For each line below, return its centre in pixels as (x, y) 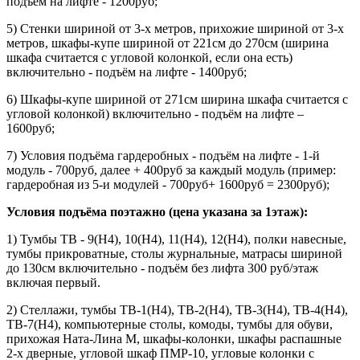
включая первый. (53, 283)
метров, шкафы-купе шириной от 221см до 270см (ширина (168, 43)
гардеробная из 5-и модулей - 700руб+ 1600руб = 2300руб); (168, 185)
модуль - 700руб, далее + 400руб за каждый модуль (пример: (171, 170)
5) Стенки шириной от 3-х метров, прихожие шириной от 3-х (175, 29)
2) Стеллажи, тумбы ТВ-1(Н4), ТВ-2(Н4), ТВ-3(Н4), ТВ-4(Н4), (177, 310)
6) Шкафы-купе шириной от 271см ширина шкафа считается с (177, 100)
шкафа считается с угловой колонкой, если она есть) (149, 58)
